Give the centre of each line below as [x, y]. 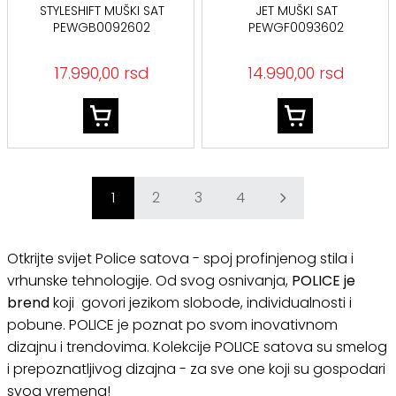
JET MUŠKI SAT [296, 11]
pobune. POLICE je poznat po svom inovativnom [172, 325]
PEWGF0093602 [297, 27]
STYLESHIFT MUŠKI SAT [102, 11]
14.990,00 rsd [297, 73]
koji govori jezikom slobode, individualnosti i [201, 303]
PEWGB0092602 [102, 27]
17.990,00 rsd [102, 73]
